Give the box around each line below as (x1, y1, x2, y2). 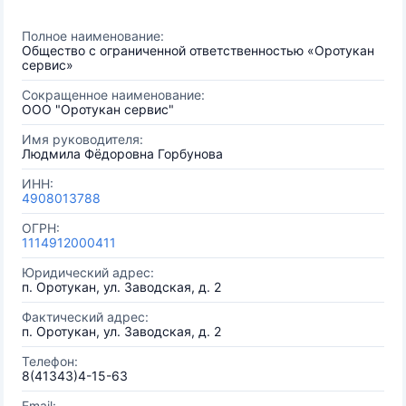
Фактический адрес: (22, 309, 149, 324)
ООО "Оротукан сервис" (22, 101, 174, 117)
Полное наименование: (22, 28, 164, 43)
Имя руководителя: (22, 131, 143, 147)
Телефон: (22, 353, 78, 369)
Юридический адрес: (22, 265, 154, 280)
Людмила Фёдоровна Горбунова (22, 146, 223, 161)
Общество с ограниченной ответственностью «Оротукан (22, 43, 374, 58)
